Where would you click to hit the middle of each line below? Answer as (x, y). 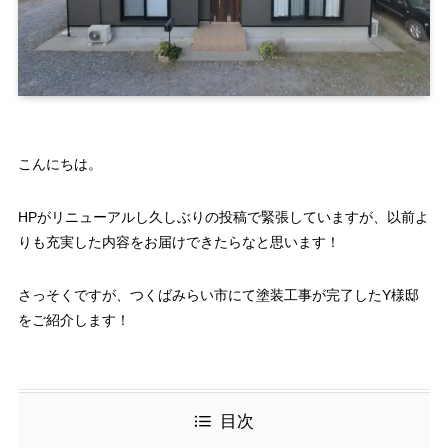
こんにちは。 (59, 163)
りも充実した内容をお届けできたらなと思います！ (178, 241)
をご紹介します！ (73, 319)
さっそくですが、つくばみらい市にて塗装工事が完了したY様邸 (218, 294)
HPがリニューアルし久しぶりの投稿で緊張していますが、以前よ (223, 216)
